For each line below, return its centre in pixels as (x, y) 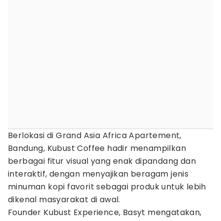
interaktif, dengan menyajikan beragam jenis (98, 174)
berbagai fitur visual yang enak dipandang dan (102, 161)
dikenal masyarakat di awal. (64, 200)
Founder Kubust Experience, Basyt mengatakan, (105, 212)
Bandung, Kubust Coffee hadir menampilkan (97, 148)
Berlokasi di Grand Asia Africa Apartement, (95, 135)
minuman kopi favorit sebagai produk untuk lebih (107, 187)
